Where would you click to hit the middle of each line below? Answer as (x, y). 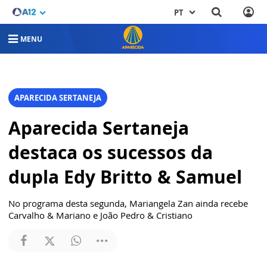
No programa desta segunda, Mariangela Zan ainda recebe (128, 204)
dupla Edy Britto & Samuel (125, 177)
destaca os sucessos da (111, 153)
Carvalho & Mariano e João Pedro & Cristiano (100, 215)
